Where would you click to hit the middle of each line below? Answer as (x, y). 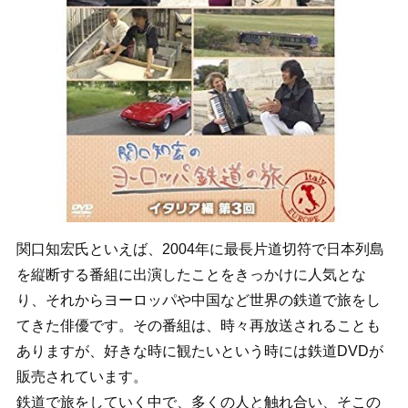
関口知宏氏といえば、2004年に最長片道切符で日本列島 (200, 249)
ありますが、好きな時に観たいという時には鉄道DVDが (199, 351)
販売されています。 (82, 376)
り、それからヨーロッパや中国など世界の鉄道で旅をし (198, 300)
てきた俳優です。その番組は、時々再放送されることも (198, 325)
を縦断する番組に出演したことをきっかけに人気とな (191, 274)
